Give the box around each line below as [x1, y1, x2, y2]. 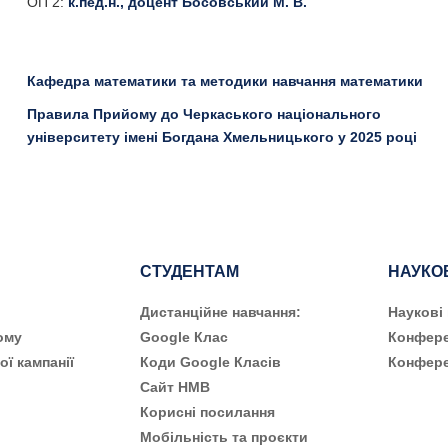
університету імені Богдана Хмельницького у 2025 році [26, 129, 417, 145]
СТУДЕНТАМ [140, 263, 239, 280]
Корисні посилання [140, 404, 275, 420]
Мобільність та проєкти [140, 429, 308, 445]
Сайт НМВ [140, 379, 210, 395]
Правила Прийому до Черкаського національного [26, 106, 381, 122]
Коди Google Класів [140, 354, 281, 370]
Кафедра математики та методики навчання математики [26, 73, 423, 89]
